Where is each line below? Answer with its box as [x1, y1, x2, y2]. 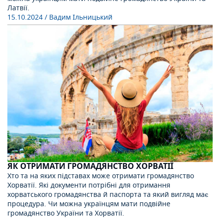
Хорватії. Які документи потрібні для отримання [7, 180, 170, 191]
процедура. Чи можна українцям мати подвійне [7, 198, 170, 209]
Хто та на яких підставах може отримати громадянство [7, 170, 194, 181]
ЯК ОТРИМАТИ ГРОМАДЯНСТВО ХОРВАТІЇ [7, 160, 173, 172]
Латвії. [7, 2, 29, 13]
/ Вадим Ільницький [45, 12, 112, 23]
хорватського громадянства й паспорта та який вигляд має [7, 189, 208, 200]
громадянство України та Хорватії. [7, 208, 124, 219]
